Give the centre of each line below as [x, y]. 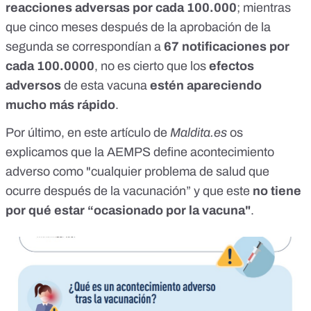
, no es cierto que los [152, 66]
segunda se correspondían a [83, 47]
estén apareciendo [204, 86]
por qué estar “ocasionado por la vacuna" [128, 211]
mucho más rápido [60, 105]
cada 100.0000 [50, 66]
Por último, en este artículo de [88, 133]
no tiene [277, 191]
